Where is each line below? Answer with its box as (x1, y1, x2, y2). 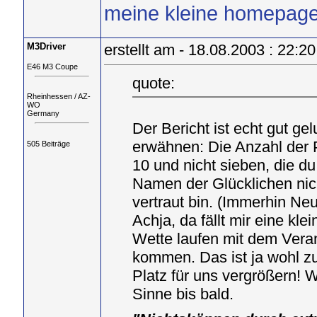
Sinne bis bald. (132, 284, 234, 303)
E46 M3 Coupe (26, 62, 78, 71)
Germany (26, 109, 59, 118)
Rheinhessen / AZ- (26, 92, 91, 101)
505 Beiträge (26, 139, 70, 148)
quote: (132, 74, 175, 92)
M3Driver (26, 41, 66, 52)
